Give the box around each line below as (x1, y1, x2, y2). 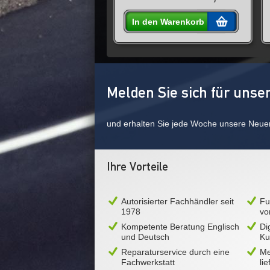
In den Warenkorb (132, 16, 204, 27)
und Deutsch (121, 232, 169, 242)
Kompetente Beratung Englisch (121, 222, 239, 232)
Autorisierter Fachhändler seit (121, 196, 234, 207)
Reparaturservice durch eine (121, 247, 230, 257)
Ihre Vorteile (107, 159, 168, 174)
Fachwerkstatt (121, 257, 175, 268)
